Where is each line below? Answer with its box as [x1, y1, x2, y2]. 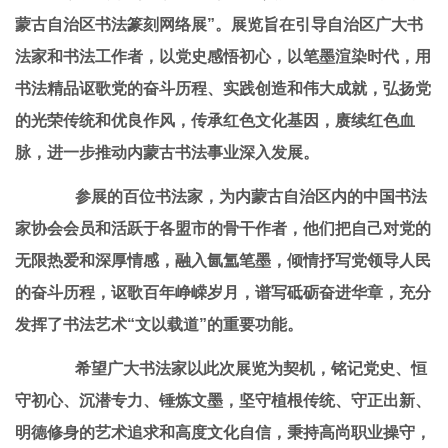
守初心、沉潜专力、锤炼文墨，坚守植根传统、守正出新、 [15, 392, 431, 409]
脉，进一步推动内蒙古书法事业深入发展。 [15, 144, 327, 161]
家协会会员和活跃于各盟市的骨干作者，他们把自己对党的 [15, 220, 431, 237]
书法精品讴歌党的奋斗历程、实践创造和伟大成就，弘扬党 [15, 80, 431, 97]
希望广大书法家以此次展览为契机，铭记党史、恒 [47, 360, 427, 377]
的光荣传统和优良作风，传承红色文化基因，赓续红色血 [15, 112, 415, 129]
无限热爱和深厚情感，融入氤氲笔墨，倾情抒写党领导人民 [15, 252, 431, 269]
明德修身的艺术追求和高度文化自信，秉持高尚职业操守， [15, 424, 431, 441]
